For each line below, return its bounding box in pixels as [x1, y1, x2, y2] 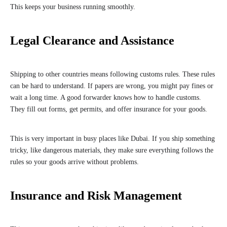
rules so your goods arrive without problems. [10, 158, 139, 166]
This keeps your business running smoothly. [10, 3, 135, 11]
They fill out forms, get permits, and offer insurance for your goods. [10, 105, 207, 113]
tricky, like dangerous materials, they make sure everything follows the [10, 146, 213, 155]
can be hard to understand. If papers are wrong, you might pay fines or [10, 82, 213, 90]
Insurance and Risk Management [10, 189, 182, 203]
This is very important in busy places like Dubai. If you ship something [10, 135, 215, 143]
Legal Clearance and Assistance [10, 34, 174, 48]
